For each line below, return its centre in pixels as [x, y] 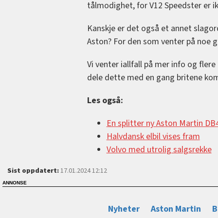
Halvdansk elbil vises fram [153, 136]
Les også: [105, 100]
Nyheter [124, 209]
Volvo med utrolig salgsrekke [159, 149]
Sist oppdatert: [33, 170]
